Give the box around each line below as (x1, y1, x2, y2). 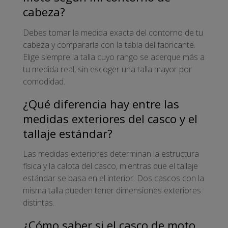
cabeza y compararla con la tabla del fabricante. (23, 39, 195, 50)
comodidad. (23, 75, 65, 87)
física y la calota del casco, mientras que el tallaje (23, 160, 198, 172)
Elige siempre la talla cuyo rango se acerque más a (23, 51, 205, 63)
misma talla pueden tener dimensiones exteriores (23, 185, 201, 196)
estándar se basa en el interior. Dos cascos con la (23, 173, 204, 184)
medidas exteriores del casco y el (23, 110, 197, 127)
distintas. (23, 197, 54, 209)
